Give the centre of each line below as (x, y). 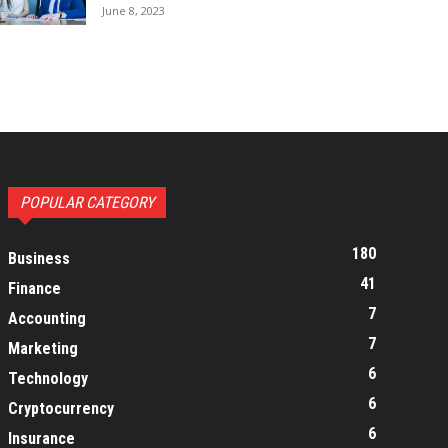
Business (39, 258)
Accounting (47, 318)
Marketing (43, 348)
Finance (34, 288)
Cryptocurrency (61, 408)
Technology (48, 378)
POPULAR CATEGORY (87, 202)
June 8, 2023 (133, 10)
